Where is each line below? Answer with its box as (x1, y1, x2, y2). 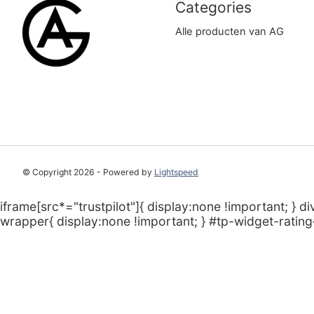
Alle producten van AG (175, 25, 284, 38)
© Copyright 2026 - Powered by (22, 167, 154, 178)
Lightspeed (154, 167, 198, 178)
